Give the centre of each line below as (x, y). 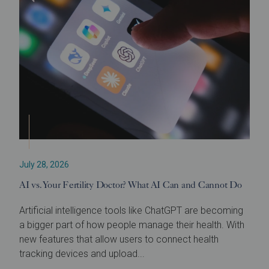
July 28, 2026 (44, 164)
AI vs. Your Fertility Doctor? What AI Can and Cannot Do (131, 184)
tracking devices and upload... (82, 253)
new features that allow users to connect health (119, 239)
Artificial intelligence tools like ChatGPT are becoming (131, 210)
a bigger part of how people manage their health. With (132, 225)
